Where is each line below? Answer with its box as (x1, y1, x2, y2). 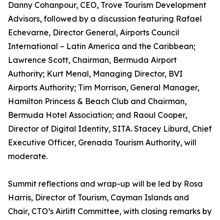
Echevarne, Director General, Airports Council (8, 27, 179, 37)
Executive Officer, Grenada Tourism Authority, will (8, 137, 196, 147)
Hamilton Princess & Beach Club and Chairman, (8, 96, 187, 106)
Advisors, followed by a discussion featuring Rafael (8, 14, 202, 24)
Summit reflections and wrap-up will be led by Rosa (8, 179, 203, 189)
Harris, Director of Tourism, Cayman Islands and (8, 192, 189, 202)
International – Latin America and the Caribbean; (8, 41, 195, 51)
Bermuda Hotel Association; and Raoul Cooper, (8, 110, 187, 120)
